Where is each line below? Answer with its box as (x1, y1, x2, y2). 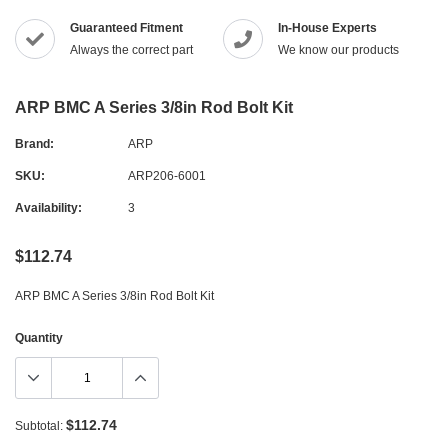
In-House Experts (278, 20, 377, 35)
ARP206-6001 (128, 168, 206, 183)
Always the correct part (70, 42, 193, 57)
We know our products (278, 42, 399, 57)
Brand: (15, 136, 54, 151)
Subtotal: (15, 418, 63, 433)
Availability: (15, 200, 82, 215)
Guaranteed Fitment (70, 20, 183, 35)
